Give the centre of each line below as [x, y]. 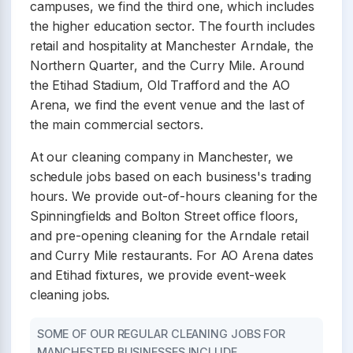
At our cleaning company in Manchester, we [161, 156]
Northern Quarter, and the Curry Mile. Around [167, 65]
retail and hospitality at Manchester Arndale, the [171, 45]
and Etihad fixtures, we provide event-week [158, 275]
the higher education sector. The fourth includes [172, 26]
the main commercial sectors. [116, 124]
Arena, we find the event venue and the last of [167, 104]
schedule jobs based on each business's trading [171, 176]
